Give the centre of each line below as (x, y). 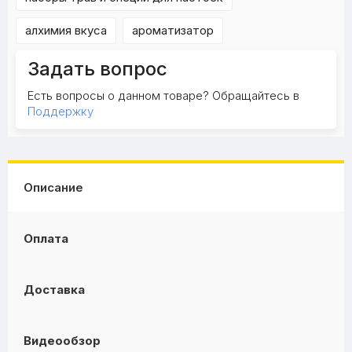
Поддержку (60, 111)
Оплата (46, 238)
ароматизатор (173, 30)
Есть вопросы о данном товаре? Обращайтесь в (163, 95)
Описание (53, 187)
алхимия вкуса (66, 30)
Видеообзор (62, 341)
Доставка (54, 290)
